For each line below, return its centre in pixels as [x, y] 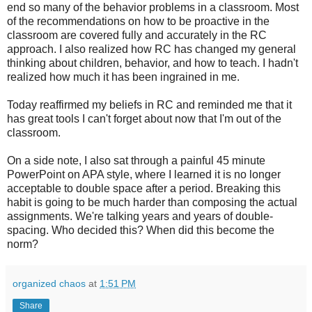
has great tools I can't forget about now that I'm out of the [144, 118]
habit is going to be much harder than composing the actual [152, 202]
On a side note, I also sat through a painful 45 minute [136, 160]
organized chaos [49, 283]
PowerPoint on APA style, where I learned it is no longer [144, 174]
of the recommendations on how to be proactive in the [138, 21]
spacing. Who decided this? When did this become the [141, 230]
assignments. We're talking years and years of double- [140, 216]
